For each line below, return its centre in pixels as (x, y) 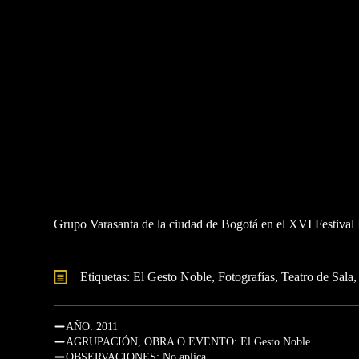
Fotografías (246, 277)
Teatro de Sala (317, 277)
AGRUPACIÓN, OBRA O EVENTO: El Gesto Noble (188, 342)
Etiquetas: (107, 277)
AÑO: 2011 (92, 327)
